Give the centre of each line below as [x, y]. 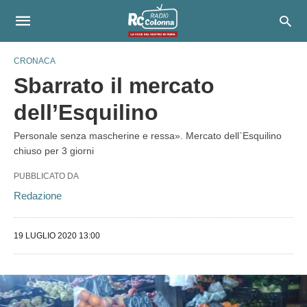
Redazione [38, 196]
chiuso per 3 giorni [54, 151]
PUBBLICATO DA [46, 176]
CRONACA [35, 61]
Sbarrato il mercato [114, 86]
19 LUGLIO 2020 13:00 [57, 236]
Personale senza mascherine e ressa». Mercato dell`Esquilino [148, 136]
